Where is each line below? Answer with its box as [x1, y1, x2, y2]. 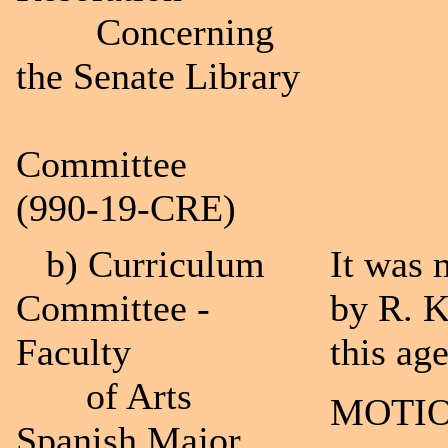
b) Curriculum [16, 243, 265, 285]
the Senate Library [16, 55, 310, 97]
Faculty [16, 331, 141, 373]
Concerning [16, 11, 274, 53]
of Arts [16, 375, 192, 417]
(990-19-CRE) [16, 187, 236, 229]
